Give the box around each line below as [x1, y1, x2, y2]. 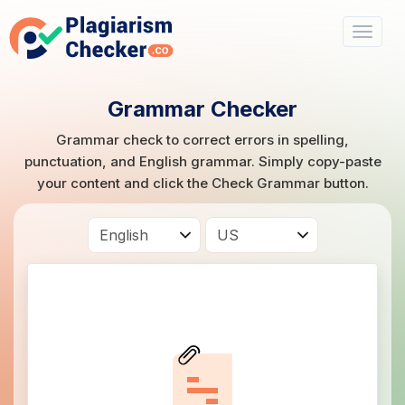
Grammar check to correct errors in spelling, [56, 131, 349, 148]
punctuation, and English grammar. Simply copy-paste [24, 153, 381, 170]
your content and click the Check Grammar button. [36, 174, 369, 192]
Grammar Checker [108, 96, 297, 122]
